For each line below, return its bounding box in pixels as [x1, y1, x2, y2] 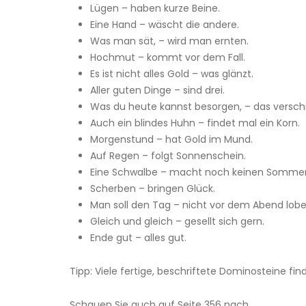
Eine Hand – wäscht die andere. [90, 18, 239, 32]
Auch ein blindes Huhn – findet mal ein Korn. [90, 116, 300, 130]
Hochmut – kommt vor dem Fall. [90, 51, 245, 65]
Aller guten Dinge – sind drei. [90, 83, 225, 98]
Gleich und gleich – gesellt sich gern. [90, 214, 264, 229]
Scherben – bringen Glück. [90, 182, 215, 196]
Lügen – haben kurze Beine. [90, 1, 220, 16]
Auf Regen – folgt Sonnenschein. [90, 149, 246, 163]
